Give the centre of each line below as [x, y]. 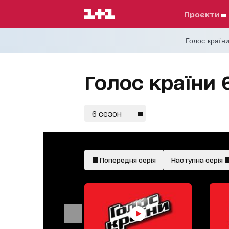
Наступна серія [198, 160]
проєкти [205, 14]
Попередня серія [127, 160]
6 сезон [107, 113]
